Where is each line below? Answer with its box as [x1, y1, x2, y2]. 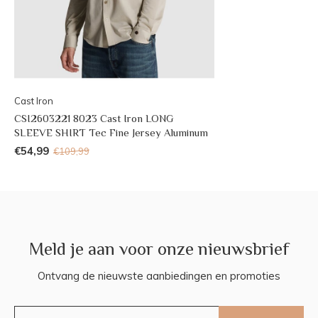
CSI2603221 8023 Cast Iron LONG [14, 111, 174, 124]
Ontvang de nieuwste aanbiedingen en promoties [38, 268, 280, 283]
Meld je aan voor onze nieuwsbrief [28, 238, 290, 259]
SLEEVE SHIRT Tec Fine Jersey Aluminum [14, 126, 208, 138]
